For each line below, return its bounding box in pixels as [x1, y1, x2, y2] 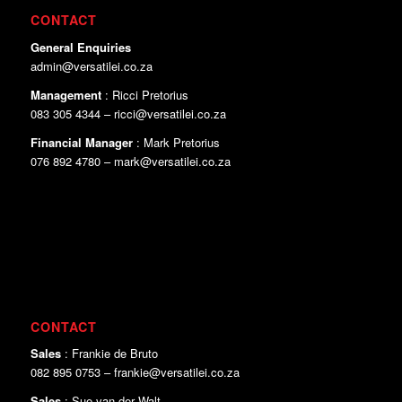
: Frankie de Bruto [60, 344, 158, 362]
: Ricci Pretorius [100, 85, 188, 103]
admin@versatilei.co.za [30, 57, 153, 74]
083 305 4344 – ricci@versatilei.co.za [30, 104, 226, 122]
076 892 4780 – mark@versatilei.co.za [30, 152, 231, 170]
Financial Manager [30, 133, 133, 151]
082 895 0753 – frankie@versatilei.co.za [30, 363, 240, 380]
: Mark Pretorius [132, 133, 220, 151]
